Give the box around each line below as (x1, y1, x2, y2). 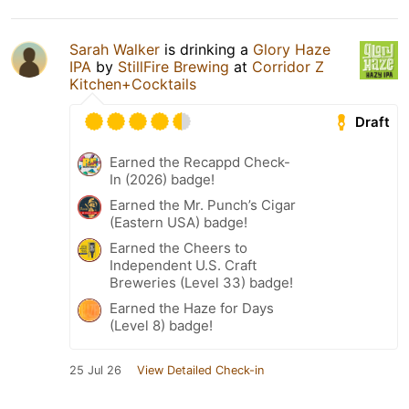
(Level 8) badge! (110, 316, 213, 334)
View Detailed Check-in (137, 362, 264, 377)
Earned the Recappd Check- (110, 152, 290, 171)
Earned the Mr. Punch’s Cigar (110, 195, 296, 214)
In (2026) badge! (110, 170, 215, 188)
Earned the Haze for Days (110, 299, 274, 317)
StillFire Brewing (118, 57, 229, 76)
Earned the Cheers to (110, 238, 247, 257)
